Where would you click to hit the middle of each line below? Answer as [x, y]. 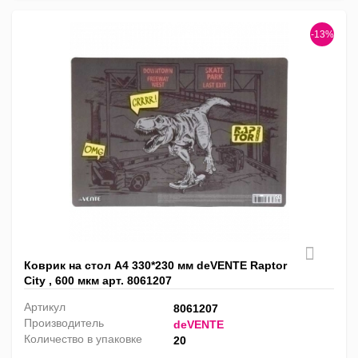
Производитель [64, 323]
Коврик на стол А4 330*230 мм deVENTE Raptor [155, 266]
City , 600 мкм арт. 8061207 [98, 281]
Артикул [45, 307]
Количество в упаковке [83, 339]
